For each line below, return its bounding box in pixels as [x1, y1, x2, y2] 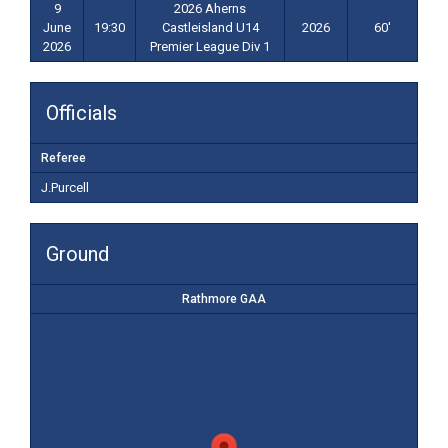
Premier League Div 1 [150, 39, 270, 54]
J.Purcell [41, 180, 89, 195]
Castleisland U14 [161, 20, 259, 35]
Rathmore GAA [182, 292, 266, 306]
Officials [46, 101, 117, 125]
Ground [46, 242, 109, 266]
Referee [41, 151, 86, 165]
